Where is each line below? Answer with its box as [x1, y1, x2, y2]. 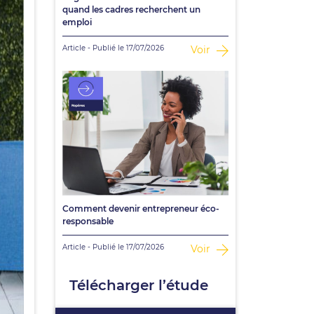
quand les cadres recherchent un [62, 4, 200, 15]
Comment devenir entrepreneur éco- [62, 203, 219, 214]
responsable [62, 216, 114, 227]
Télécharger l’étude [69, 277, 208, 294]
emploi [62, 16, 92, 27]
